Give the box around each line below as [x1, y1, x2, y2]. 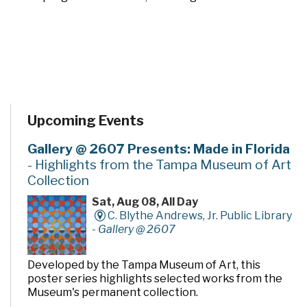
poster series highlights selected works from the [27, 271, 282, 285]
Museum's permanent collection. [27, 285, 198, 299]
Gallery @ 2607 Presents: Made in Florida [27, 140, 290, 158]
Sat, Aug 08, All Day [92, 195, 199, 209]
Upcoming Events [27, 112, 144, 130]
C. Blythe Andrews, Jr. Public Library [107, 209, 292, 223]
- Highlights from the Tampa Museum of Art [27, 156, 291, 173]
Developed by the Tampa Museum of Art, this [27, 258, 260, 271]
